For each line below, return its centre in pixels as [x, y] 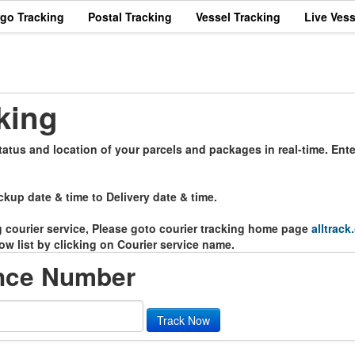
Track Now [183, 320]
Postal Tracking [130, 17]
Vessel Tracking [238, 17]
